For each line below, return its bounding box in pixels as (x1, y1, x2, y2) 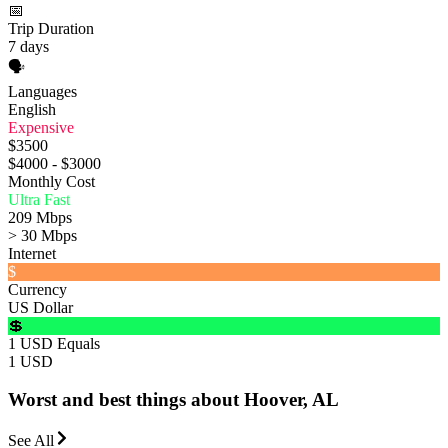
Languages (8, 82, 77, 100)
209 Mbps (8, 208, 72, 226)
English (8, 100, 56, 118)
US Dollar (8, 298, 73, 316)
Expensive (8, 118, 74, 136)
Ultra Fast (8, 190, 70, 208)
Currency (8, 280, 67, 298)
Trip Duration (8, 19, 94, 37)
